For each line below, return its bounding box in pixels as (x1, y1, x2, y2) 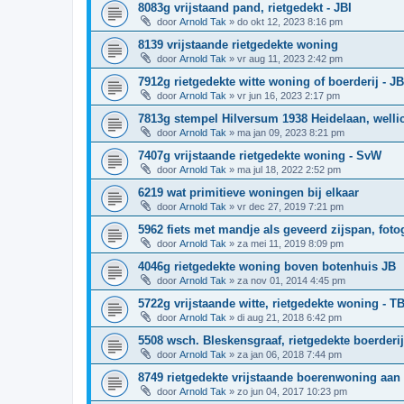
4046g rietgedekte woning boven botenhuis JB (138, 259, 396, 273)
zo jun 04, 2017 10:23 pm (237, 385, 347, 397)
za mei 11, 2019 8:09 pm (237, 237, 344, 249)
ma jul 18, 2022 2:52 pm (237, 163, 341, 175)
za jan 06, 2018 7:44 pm (237, 348, 342, 360)
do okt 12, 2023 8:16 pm (237, 15, 343, 27)
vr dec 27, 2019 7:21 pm (237, 200, 344, 212)
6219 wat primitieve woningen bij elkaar (138, 185, 359, 199)
